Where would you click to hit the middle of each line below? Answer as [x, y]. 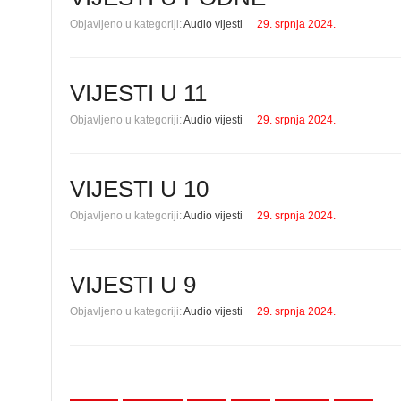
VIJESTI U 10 [139, 189]
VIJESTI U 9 [133, 285]
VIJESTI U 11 [138, 93]
